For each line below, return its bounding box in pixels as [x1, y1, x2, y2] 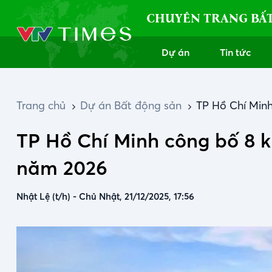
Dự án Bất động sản [80, 98, 182, 112]
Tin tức [220, 46, 251, 58]
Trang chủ [16, 98, 66, 112]
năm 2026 [16, 156, 107, 180]
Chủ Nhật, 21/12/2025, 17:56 [79, 191, 194, 202]
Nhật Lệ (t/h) [16, 191, 73, 202]
